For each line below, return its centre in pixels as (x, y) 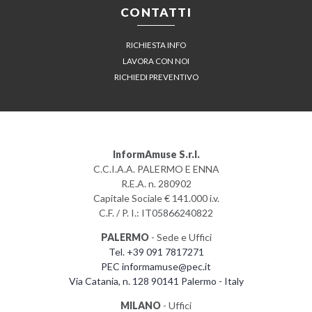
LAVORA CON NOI (156, 61)
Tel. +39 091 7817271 (156, 251)
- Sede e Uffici (180, 237)
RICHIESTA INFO (156, 45)
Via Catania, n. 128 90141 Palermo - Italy (156, 281)
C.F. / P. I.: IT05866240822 (156, 212)
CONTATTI (156, 13)
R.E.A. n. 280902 (156, 183)
